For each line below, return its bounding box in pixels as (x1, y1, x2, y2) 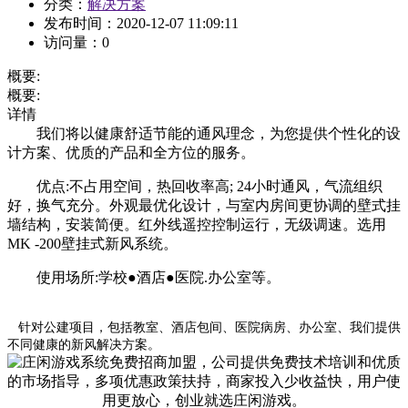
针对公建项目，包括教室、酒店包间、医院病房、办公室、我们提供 (7, 321, 401, 335)
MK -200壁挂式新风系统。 (7, 236, 178, 252)
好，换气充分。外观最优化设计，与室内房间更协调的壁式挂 (7, 198, 401, 214)
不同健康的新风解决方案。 (7, 338, 160, 352)
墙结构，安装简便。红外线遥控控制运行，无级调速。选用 (7, 217, 386, 233)
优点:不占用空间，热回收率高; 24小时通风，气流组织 (7, 178, 382, 195)
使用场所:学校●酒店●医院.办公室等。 (7, 270, 280, 286)
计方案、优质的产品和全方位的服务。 (7, 145, 255, 161)
